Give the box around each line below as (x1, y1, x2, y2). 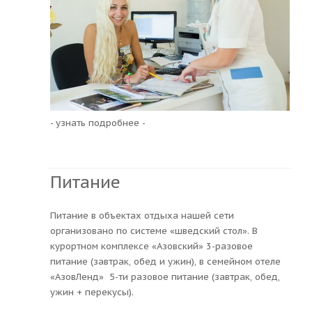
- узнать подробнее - (50, 117, 146, 130)
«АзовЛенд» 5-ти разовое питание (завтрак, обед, (50, 270, 280, 283)
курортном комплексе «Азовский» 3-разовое (50, 240, 253, 252)
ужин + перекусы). (50, 286, 134, 298)
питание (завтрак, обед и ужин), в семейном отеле (50, 255, 281, 267)
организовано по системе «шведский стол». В (50, 224, 258, 237)
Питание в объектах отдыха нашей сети (50, 209, 234, 221)
